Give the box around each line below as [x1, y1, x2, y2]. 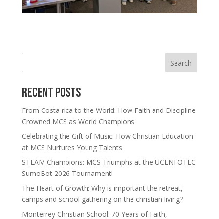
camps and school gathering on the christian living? [22, 195, 183, 204]
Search [170, 58, 192, 68]
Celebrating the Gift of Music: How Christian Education [22, 131, 193, 141]
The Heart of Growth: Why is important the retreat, [22, 183, 183, 193]
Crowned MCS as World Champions [22, 117, 134, 127]
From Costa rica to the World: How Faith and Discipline [22, 106, 196, 115]
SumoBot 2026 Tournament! [22, 169, 113, 178]
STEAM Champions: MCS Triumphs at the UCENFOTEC [22, 157, 196, 167]
